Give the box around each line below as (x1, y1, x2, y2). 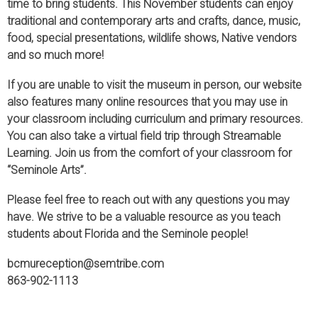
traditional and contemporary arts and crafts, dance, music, (7, 13, 300, 28)
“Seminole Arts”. (7, 163, 87, 177)
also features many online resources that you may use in (7, 94, 287, 109)
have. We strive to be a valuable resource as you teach (7, 209, 280, 224)
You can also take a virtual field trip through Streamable (7, 128, 281, 143)
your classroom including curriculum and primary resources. (7, 111, 303, 126)
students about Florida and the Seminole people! (7, 226, 248, 241)
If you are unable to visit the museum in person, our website (7, 77, 302, 92)
